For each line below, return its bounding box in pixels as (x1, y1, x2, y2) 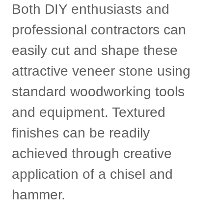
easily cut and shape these (12, 43, 178, 58)
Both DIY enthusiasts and (12, 1, 169, 17)
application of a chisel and (12, 166, 173, 182)
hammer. (12, 187, 65, 202)
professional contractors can (12, 22, 186, 37)
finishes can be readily (12, 125, 150, 140)
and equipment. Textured (12, 105, 165, 120)
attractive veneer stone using (12, 63, 191, 79)
